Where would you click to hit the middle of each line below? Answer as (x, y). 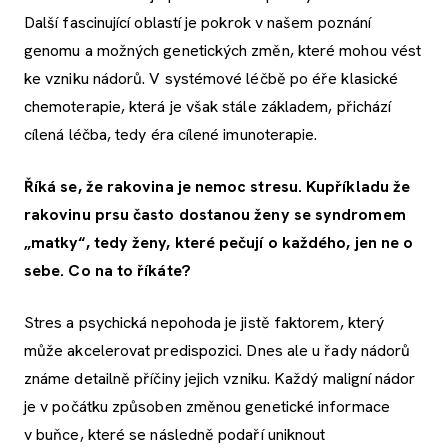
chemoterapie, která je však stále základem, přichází (208, 107)
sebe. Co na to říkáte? (107, 271)
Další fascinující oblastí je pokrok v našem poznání (198, 23)
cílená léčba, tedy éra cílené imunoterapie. (179, 135)
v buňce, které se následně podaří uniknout (175, 435)
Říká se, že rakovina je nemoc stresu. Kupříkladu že (217, 187)
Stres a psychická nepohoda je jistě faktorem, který (204, 323)
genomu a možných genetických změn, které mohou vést (223, 51)
